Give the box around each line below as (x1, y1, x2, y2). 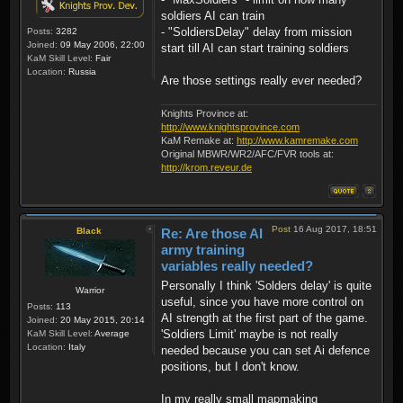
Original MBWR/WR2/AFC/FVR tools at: (161, 148, 334, 159)
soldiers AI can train (161, 9, 264, 23)
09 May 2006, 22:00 (58, 40, 145, 50)
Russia (66, 67, 96, 77)
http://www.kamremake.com (237, 134, 358, 146)
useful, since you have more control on (161, 295, 363, 309)
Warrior (75, 284, 104, 295)
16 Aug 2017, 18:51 (291, 223, 377, 234)
